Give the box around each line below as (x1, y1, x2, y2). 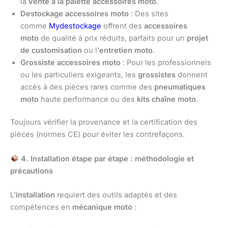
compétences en (10, 203, 72, 212)
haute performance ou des (39, 94, 137, 104)
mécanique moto (72, 203, 132, 212)
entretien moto (99, 45, 153, 55)
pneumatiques (154, 82, 206, 92)
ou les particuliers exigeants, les (20, 70, 138, 79)
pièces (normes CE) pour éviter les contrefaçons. (10, 130, 185, 139)
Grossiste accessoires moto (20, 58, 121, 67)
